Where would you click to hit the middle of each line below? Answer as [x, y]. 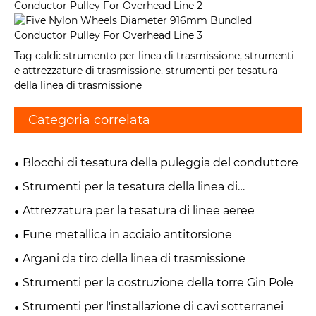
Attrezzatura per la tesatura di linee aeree [139, 211]
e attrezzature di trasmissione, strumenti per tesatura [146, 71]
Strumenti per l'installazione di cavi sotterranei [153, 307]
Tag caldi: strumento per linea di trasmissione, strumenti [154, 56]
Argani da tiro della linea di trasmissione [134, 259]
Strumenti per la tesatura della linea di [130, 187]
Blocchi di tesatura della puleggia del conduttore [160, 163]
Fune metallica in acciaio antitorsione [127, 235]
